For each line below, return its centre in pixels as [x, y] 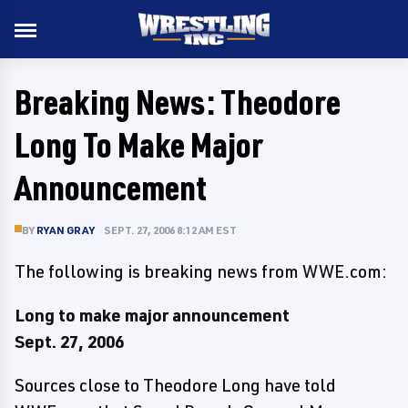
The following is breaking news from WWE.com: [201, 271]
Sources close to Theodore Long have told [175, 385]
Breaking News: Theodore [178, 102]
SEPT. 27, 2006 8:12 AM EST [170, 230]
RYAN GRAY [66, 230]
